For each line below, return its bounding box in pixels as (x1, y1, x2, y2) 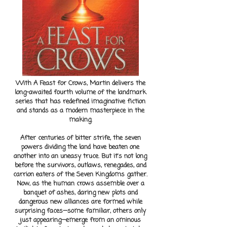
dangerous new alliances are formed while (18, 197, 142, 207)
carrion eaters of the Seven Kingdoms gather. (13, 170, 147, 180)
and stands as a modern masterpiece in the (16, 106, 144, 116)
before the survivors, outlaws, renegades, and (14, 161, 146, 171)
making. (68, 115, 92, 125)
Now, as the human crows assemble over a (16, 179, 144, 189)
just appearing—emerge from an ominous (20, 215, 141, 225)
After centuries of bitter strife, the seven (20, 133, 141, 143)
